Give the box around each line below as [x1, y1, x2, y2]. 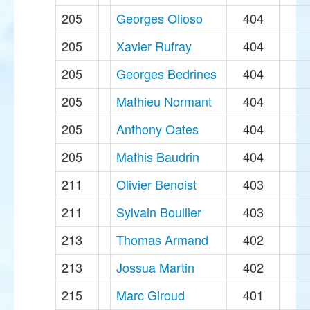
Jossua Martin [116, 258, 194, 277]
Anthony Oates [116, 120, 199, 138]
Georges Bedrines [116, 64, 217, 83]
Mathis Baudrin [116, 147, 199, 166]
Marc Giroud [116, 286, 185, 304]
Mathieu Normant [116, 92, 212, 111]
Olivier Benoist [116, 175, 197, 194]
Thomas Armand [116, 230, 208, 249]
